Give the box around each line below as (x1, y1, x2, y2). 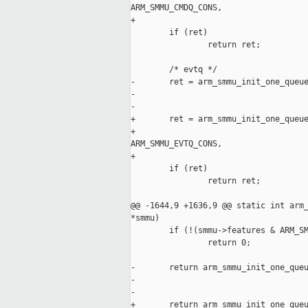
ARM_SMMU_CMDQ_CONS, (131, 3, 222, 13)
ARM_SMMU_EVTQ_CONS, (131, 139, 222, 149)
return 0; (131, 238, 251, 248)
